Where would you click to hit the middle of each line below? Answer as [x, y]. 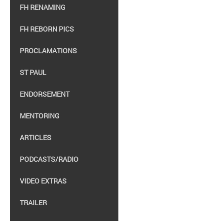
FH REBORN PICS [47, 29]
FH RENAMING [43, 7]
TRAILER [33, 203]
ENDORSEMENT [45, 94]
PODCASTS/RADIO [49, 159]
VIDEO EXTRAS [43, 181]
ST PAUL [33, 72]
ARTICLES [36, 137]
